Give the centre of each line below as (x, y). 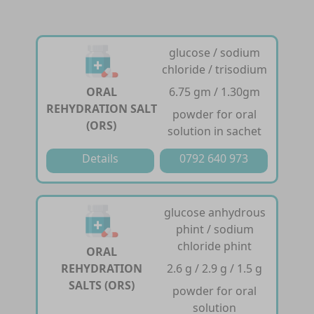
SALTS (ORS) (101, 285)
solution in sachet (215, 131)
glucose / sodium (215, 52)
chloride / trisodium (215, 69)
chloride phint (215, 246)
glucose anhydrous (214, 212)
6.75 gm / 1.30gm (215, 91)
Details (101, 158)
